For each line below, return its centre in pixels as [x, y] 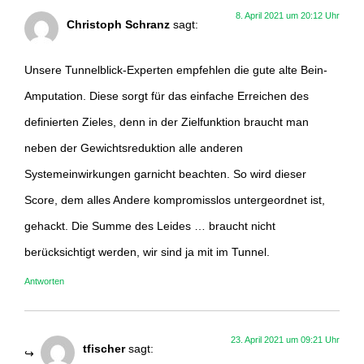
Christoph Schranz [118, 24]
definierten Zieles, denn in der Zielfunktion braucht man [167, 122]
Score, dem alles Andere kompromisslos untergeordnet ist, [175, 200]
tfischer [104, 348]
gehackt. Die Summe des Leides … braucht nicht [150, 226]
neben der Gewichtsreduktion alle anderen [134, 148]
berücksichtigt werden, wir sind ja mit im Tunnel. [147, 252]
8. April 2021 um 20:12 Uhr [288, 15]
